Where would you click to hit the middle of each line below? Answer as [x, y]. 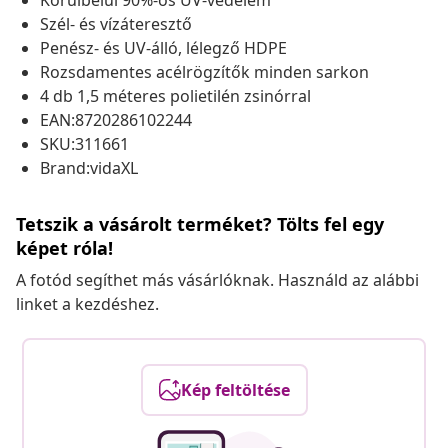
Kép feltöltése [235, 390]
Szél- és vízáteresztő [116, 24]
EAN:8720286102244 [116, 120]
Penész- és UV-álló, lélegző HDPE [163, 48]
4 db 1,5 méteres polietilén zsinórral [175, 96]
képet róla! [64, 248]
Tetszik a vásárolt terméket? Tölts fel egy [200, 224]
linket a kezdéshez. [87, 304]
